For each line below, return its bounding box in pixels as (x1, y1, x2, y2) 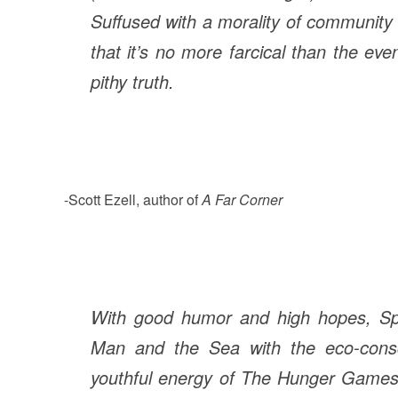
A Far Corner (202, 188, 283, 210)
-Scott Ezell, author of (64, 188, 202, 210)
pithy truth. (91, 68, 174, 94)
